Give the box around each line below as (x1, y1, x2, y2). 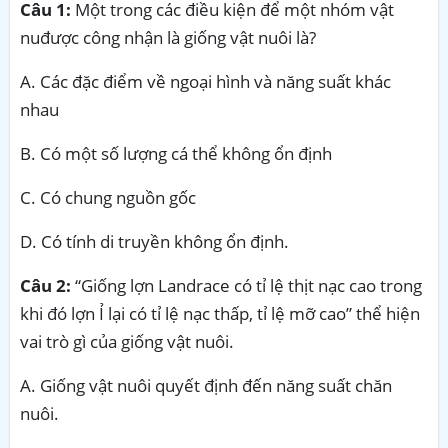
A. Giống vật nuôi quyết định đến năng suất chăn (20, 373, 392, 397)
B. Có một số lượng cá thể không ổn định (20, 141, 332, 165)
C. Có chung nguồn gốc (20, 185, 196, 209)
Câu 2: (20, 273, 71, 297)
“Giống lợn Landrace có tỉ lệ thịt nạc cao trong (75, 273, 422, 297)
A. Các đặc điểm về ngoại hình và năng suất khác (20, 69, 391, 93)
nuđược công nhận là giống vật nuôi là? (20, 25, 316, 49)
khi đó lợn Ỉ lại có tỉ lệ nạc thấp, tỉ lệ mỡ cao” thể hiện (20, 301, 420, 325)
